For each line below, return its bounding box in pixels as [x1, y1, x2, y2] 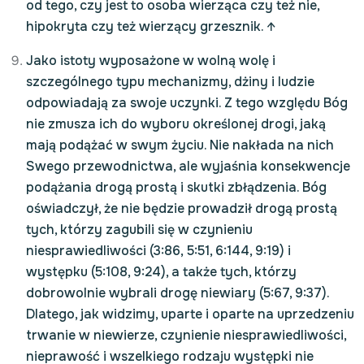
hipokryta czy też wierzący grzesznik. [26, 18, 266, 35]
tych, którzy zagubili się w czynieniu [26, 221, 253, 238]
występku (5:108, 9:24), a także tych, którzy [26, 263, 297, 280]
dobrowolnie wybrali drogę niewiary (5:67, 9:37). [26, 284, 329, 301]
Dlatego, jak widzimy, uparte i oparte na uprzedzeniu [26, 305, 354, 323]
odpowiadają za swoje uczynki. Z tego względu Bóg [26, 94, 348, 111]
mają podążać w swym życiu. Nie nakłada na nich [26, 136, 334, 154]
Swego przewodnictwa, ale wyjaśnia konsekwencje [26, 158, 350, 175]
